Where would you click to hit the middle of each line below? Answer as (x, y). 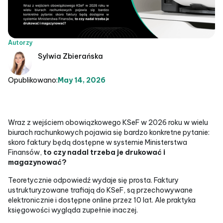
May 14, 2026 (82, 80)
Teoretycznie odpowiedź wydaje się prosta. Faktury (93, 180)
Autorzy (20, 42)
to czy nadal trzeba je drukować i (104, 152)
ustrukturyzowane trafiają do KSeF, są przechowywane (100, 190)
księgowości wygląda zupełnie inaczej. (73, 210)
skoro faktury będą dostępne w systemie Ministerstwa (98, 142)
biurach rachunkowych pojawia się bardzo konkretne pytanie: (109, 132)
